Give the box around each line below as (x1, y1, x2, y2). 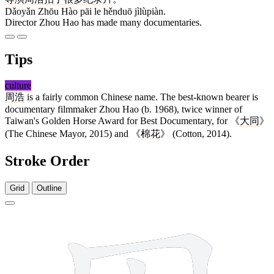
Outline (37, 183, 62, 193)
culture (5, 80, 31, 91)
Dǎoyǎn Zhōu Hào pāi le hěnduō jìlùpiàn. (5, 6, 166, 17)
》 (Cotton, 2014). (160, 128, 232, 139)
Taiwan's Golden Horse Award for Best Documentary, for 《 (5, 116, 240, 127)
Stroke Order (5, 153, 90, 169)
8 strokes (238, 209, 264, 217)
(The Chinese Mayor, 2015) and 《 (5, 128, 141, 139)
